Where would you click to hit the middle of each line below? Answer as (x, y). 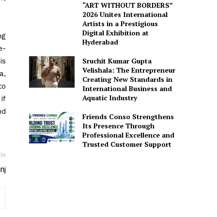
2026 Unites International (125, 14)
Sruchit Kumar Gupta (117, 61)
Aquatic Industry (109, 97)
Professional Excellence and (128, 135)
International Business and (127, 88)
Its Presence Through (118, 125)
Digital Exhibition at (115, 32)
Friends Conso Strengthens (128, 116)
